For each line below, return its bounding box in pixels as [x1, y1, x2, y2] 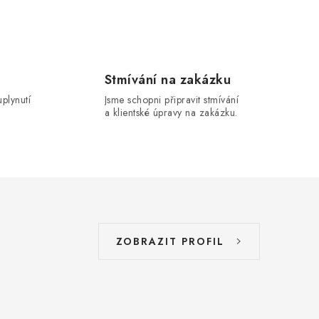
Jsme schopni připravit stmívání [104, 93, 239, 108]
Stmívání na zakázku [104, 70, 231, 90]
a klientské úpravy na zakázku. [104, 105, 238, 120]
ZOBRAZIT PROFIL [116, 234, 224, 249]
